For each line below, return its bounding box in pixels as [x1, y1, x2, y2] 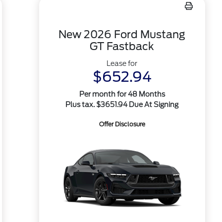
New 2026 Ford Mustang [58, 28, 186, 41]
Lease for [107, 59, 138, 67]
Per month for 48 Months [79, 90, 165, 98]
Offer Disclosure [99, 120, 145, 128]
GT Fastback [90, 40, 155, 53]
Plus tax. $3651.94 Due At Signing [65, 101, 179, 109]
